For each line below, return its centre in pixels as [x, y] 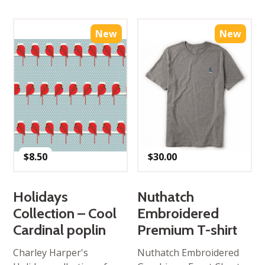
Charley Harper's [51, 252]
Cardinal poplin [60, 230]
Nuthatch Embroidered [188, 252]
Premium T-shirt [188, 230]
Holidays [41, 196]
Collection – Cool [65, 213]
